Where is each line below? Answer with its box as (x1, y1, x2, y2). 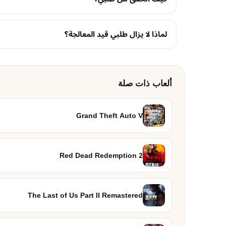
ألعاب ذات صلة (118, 79, 172, 88)
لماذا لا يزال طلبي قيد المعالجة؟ (65, 26, 167, 42)
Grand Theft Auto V (76, 108, 143, 123)
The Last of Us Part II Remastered (28, 188, 143, 203)
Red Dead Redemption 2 (60, 148, 143, 163)
